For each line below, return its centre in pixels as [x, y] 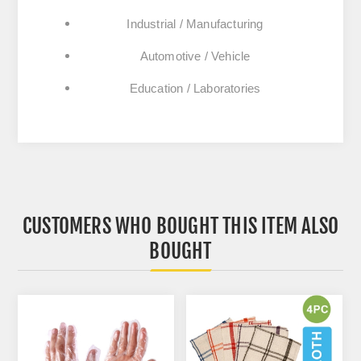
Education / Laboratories [195, 89]
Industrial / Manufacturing [195, 24]
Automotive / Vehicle [195, 56]
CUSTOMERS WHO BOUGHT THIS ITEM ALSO [180, 226]
